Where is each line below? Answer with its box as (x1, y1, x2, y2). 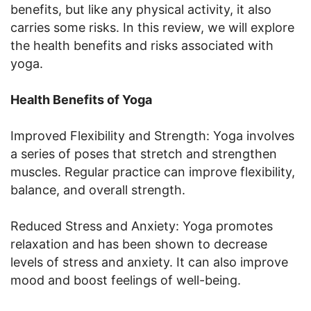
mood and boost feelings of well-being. (10, 272, 241, 287)
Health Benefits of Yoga (10, 92, 152, 107)
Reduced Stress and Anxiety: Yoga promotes (10, 218, 273, 233)
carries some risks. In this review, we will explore (10, 19, 294, 35)
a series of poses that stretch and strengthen (10, 146, 277, 161)
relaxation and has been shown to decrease (10, 236, 267, 251)
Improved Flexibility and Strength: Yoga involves (10, 128, 294, 143)
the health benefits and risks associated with (10, 37, 274, 53)
